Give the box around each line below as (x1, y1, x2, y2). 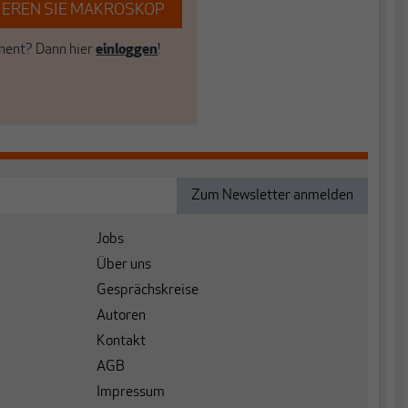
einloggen (96, 42, 158, 57)
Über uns (97, 257, 151, 272)
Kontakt (97, 333, 146, 349)
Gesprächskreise (97, 282, 199, 298)
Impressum (97, 384, 165, 400)
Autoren (97, 308, 146, 323)
